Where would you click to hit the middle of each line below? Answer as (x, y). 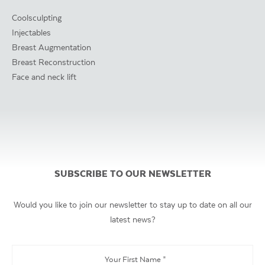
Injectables (31, 33)
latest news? (132, 220)
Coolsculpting (37, 18)
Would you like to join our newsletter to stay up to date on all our (132, 205)
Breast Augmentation (51, 48)
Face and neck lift (44, 77)
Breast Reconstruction (54, 62)
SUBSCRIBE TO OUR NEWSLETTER (132, 174)
